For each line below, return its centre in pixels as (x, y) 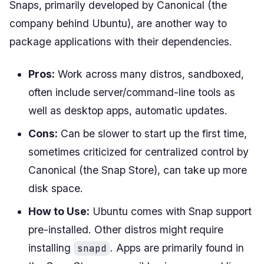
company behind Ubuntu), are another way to (118, 23)
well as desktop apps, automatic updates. (128, 110)
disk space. (56, 188)
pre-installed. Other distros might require (126, 229)
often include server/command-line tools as (132, 92)
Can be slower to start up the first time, (152, 133)
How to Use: (59, 211)
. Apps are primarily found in (177, 247)
